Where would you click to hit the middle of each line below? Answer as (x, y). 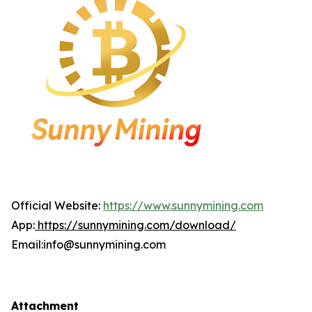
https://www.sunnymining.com (183, 205)
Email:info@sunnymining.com (88, 244)
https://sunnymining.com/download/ (135, 225)
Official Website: (57, 205)
